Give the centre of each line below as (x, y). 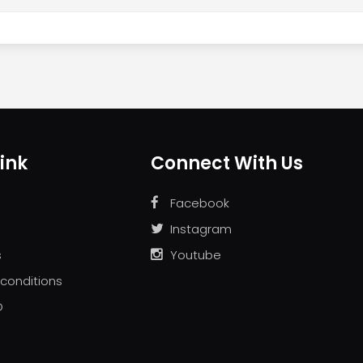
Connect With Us (226, 164)
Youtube (195, 255)
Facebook (199, 203)
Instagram (201, 229)
